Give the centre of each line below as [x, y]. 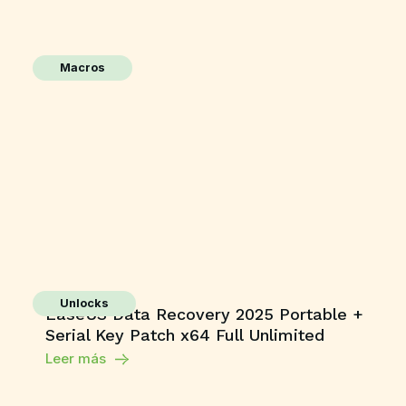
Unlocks [84, 303]
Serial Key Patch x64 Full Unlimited [185, 335]
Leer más [76, 358]
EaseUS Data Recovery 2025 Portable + [204, 314]
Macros [82, 68]
